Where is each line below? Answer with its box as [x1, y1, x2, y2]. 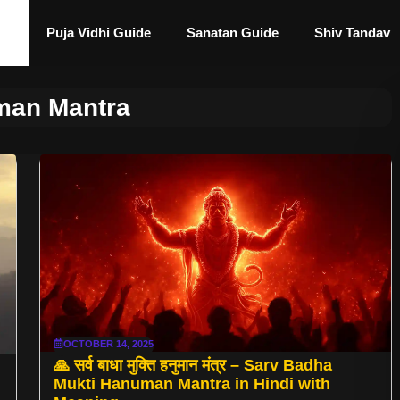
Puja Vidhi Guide [46, 25, 151, 40]
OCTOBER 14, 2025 [63, 337, 154, 349]
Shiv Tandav [314, 25, 390, 40]
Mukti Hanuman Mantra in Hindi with [54, 374, 330, 393]
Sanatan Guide [187, 25, 279, 40]
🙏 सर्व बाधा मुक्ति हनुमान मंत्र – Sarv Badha [54, 355, 332, 374]
